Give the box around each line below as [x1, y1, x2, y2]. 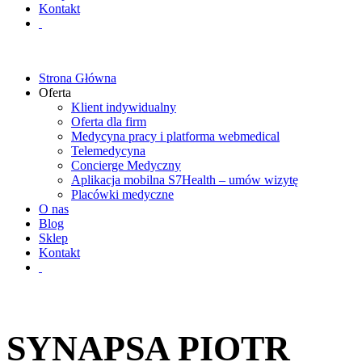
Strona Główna [39, 71, 116, 85]
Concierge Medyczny [71, 158, 181, 172]
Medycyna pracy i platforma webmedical [71, 129, 280, 143]
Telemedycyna [71, 144, 145, 158]
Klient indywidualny [71, 100, 176, 114]
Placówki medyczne [71, 187, 174, 201]
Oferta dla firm [71, 115, 146, 128]
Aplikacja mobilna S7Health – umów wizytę [71, 173, 298, 187]
